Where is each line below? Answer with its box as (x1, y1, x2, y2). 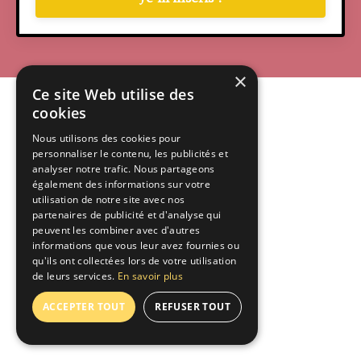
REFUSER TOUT (155, 300, 231, 313)
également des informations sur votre (32, 177, 210, 191)
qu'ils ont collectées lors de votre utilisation (32, 254, 237, 268)
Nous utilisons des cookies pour (32, 131, 181, 145)
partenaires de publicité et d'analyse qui (32, 208, 222, 222)
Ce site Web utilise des (32, 85, 195, 104)
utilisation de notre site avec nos (32, 193, 185, 206)
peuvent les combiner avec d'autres (32, 223, 201, 237)
